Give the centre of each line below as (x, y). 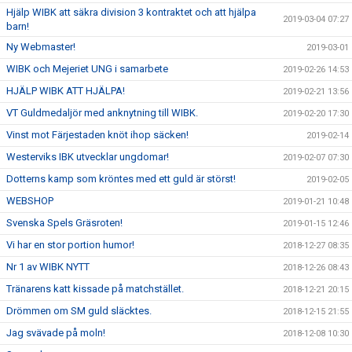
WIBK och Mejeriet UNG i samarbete (87, 69)
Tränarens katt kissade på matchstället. (95, 289)
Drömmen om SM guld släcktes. (79, 311)
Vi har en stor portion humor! (70, 245)
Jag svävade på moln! (56, 333)
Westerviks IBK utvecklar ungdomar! (88, 157)
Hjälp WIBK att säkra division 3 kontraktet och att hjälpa (131, 12)
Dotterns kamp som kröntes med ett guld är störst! (121, 179)
